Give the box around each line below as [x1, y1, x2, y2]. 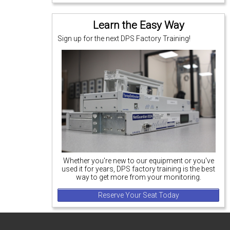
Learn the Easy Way [92, 18, 184, 31]
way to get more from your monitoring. [75, 173, 201, 182]
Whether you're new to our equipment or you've [63, 157, 214, 165]
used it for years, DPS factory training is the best [62, 165, 216, 174]
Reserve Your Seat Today [98, 191, 179, 200]
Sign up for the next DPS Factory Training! [57, 34, 191, 43]
